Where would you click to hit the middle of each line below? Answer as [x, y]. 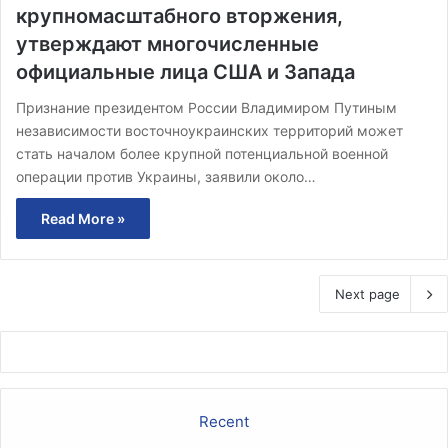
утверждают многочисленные [167, 43]
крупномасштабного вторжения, [179, 15]
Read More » [83, 218]
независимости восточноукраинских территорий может [209, 130]
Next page [367, 293]
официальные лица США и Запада [185, 71]
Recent [224, 421]
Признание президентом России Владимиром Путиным [206, 107]
